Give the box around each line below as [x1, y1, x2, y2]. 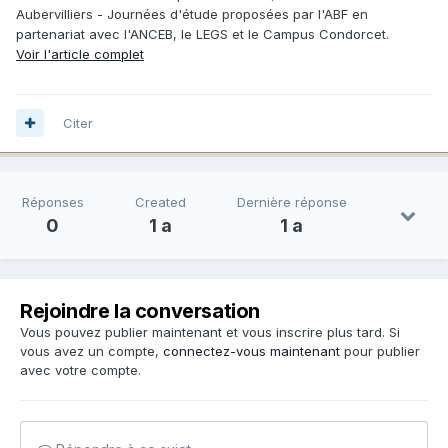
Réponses [21, 193, 84, 210]
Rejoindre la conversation [20, 298, 260, 323]
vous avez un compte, [20, 342, 163, 359]
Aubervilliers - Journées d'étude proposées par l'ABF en [16, 5, 368, 22]
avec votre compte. [20, 361, 141, 378]
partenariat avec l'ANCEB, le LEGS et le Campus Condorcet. [16, 25, 389, 42]
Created [134, 193, 186, 210]
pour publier [340, 342, 420, 359]
